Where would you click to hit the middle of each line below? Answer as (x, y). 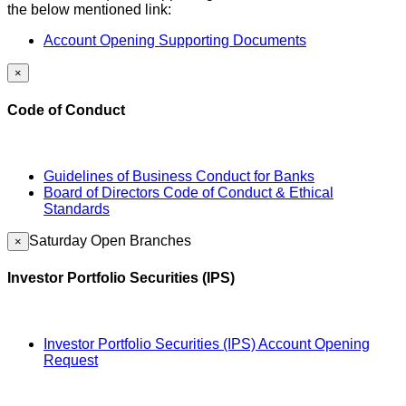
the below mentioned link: (89, 10)
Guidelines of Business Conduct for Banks (179, 176)
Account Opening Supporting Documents (175, 41)
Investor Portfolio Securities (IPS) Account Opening (207, 344)
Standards (77, 208)
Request (71, 361)
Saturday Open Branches (110, 240)
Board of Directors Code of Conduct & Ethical (188, 192)
